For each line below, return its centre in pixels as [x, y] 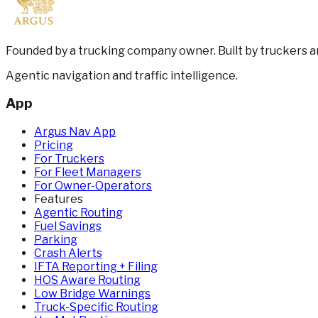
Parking [56, 240]
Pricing [54, 146]
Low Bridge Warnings [92, 294]
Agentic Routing [78, 213]
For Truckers [69, 159]
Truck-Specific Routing [96, 307]
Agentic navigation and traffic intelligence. [122, 75]
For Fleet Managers [88, 172]
